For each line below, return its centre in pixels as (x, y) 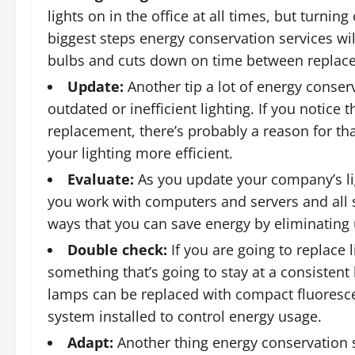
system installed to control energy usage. (185, 317)
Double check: (117, 250)
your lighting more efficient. (140, 153)
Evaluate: (101, 179)
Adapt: (90, 343)
